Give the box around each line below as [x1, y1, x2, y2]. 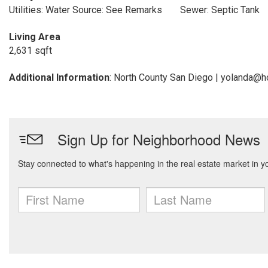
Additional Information [9, 72, 109, 83]
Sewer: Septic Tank [179, 4, 260, 16]
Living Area [9, 31, 60, 42]
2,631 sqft [9, 45, 52, 56]
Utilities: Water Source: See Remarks [9, 4, 162, 16]
